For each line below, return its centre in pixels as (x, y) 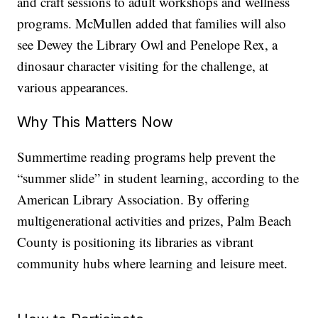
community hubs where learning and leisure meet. (153, 263)
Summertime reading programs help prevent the (147, 157)
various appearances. (73, 87)
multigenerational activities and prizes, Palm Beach (155, 221)
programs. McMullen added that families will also (152, 23)
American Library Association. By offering (134, 199)
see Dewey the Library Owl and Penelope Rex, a (148, 45)
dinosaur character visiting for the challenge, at (143, 66)
